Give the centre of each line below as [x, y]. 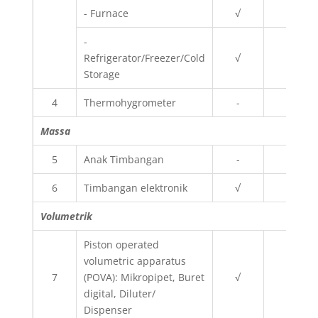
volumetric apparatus [135, 261]
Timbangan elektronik [135, 188]
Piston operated [121, 245]
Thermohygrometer [130, 103]
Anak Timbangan [124, 159]
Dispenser [108, 310]
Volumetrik [66, 216]
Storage [102, 74]
